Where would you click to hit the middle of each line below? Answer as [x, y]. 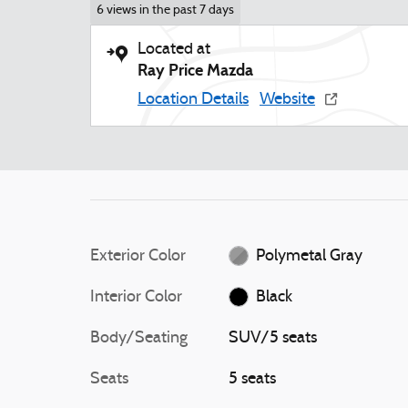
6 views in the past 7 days [165, 10]
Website [287, 99]
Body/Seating [139, 338]
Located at [174, 49]
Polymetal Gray [310, 256]
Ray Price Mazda [195, 70]
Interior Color [136, 297]
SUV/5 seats [272, 338]
